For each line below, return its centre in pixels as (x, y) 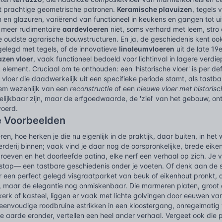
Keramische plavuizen (155, 9)
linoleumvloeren (147, 49)
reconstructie (91, 88)
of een (125, 88)
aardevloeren (86, 29)
